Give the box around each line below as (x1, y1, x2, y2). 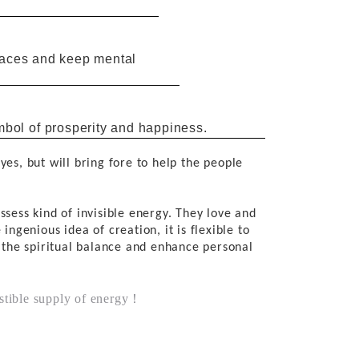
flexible (190, 224, 234, 237)
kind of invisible (33, 207, 126, 220)
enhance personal (151, 240, 253, 254)
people (200, 156, 244, 170)
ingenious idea (5, 224, 90, 237)
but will (26, 156, 75, 170)
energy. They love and (128, 207, 256, 220)
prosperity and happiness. (44, 121, 208, 135)
